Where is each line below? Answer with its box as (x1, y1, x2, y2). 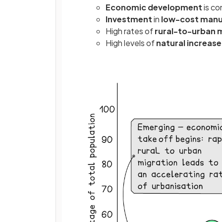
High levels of (106, 38, 156, 48)
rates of (124, 26, 155, 36)
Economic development (106, 2, 204, 12)
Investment (106, 14, 154, 24)
